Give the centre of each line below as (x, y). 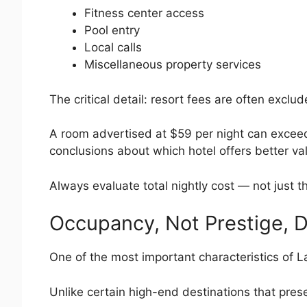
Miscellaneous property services (173, 65)
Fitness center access (144, 13)
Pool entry (112, 30)
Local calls (113, 48)
